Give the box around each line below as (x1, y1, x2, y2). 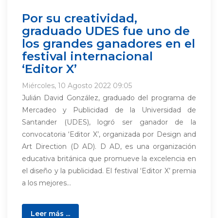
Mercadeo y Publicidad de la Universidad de (22, 106, 196, 114)
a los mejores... (22, 179, 71, 187)
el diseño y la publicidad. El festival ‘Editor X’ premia (22, 166, 196, 175)
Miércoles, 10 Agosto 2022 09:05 (22, 81, 132, 90)
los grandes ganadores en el (22, 36, 195, 51)
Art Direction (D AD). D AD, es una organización (22, 142, 196, 151)
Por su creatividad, (22, 11, 137, 25)
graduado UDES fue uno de (22, 23, 190, 38)
